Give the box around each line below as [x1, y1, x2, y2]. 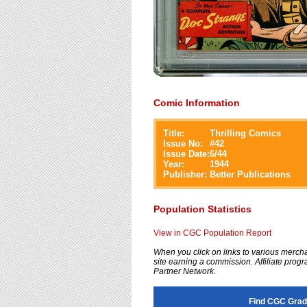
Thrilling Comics [210, 128, 281, 138]
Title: [163, 128, 184, 138]
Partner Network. [153, 267, 216, 276]
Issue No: [163, 138, 203, 149]
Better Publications [210, 169, 291, 180]
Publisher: [163, 169, 207, 180]
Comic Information [153, 97, 240, 108]
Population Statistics [153, 204, 251, 214]
